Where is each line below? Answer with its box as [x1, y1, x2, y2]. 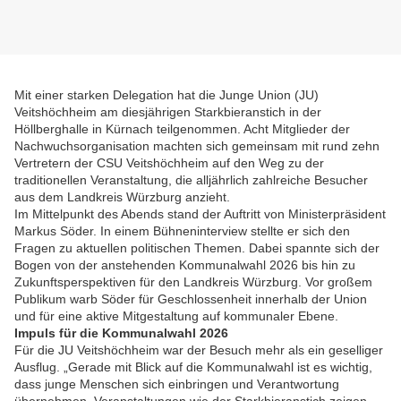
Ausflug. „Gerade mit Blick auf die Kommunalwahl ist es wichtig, [14, 360, 372, 375]
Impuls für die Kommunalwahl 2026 [14, 326, 228, 341]
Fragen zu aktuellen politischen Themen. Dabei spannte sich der [14, 241, 380, 256]
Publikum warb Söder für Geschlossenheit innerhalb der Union [14, 292, 367, 307]
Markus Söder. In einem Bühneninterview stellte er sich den [14, 224, 350, 239]
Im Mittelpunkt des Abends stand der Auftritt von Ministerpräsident [14, 207, 386, 222]
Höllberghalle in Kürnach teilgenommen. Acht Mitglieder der [14, 122, 350, 137]
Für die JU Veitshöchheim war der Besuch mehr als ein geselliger [14, 343, 383, 358]
